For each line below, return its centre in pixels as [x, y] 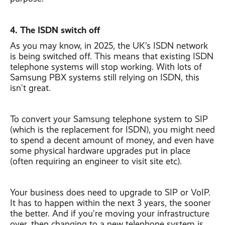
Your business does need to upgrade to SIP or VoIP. [110, 192]
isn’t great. [30, 88]
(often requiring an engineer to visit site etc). [96, 161]
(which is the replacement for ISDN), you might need [113, 130]
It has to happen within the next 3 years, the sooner [110, 203]
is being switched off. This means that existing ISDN [112, 56]
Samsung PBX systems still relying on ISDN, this [105, 77]
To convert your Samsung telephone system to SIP [109, 119]
